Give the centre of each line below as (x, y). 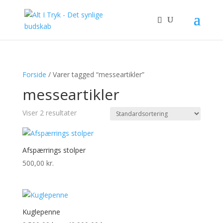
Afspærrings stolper (54, 150)
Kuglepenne (41, 212)
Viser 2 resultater (49, 113)
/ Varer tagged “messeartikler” (95, 74)
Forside (34, 74)
